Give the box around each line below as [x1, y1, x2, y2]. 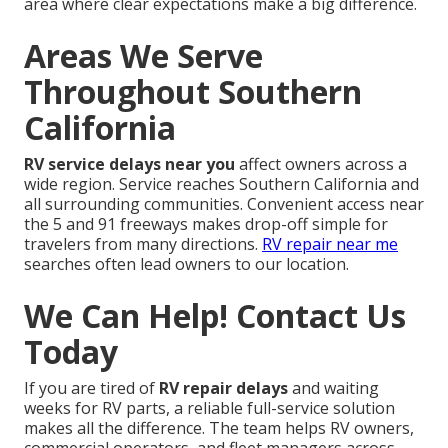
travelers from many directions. [24, 232, 262, 255]
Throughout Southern [24, 69, 362, 113]
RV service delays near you [24, 152, 235, 175]
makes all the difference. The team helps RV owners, [24, 416, 414, 439]
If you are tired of [24, 376, 159, 399]
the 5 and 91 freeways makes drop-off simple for [24, 212, 388, 235]
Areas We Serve [24, 33, 263, 77]
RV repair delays [159, 376, 288, 399]
